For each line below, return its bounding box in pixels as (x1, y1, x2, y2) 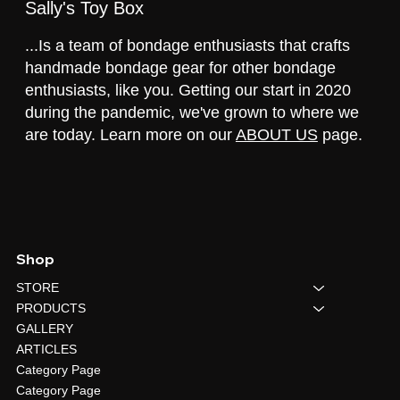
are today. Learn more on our (24, 154, 236, 172)
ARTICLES (15, 371, 77, 386)
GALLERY (15, 350, 73, 365)
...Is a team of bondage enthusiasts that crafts (24, 64, 350, 83)
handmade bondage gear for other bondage (24, 87, 336, 105)
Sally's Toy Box (24, 26, 144, 46)
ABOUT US (235, 154, 318, 172)
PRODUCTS (15, 329, 86, 345)
